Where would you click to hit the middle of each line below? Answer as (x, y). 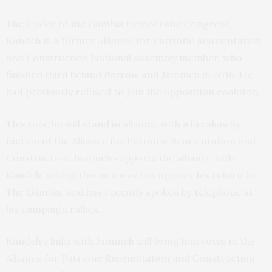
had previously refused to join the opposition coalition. (133, 92)
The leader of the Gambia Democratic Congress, (119, 24)
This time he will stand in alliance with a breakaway (123, 124)
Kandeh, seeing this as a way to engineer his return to (131, 175)
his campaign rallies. (53, 209)
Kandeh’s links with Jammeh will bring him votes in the (131, 241)
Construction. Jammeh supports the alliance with (120, 158)
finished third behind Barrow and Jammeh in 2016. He (129, 75)
